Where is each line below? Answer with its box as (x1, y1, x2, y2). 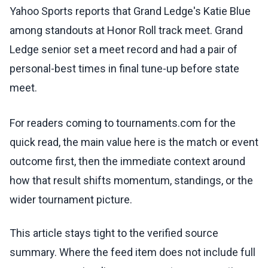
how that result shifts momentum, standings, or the (10, 174, 253, 187)
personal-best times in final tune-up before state (10, 62, 239, 75)
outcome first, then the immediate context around (10, 155, 245, 168)
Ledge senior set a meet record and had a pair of (10, 43, 237, 56)
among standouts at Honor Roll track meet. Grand (10, 24, 243, 37)
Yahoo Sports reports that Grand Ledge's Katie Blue (10, 5, 251, 18)
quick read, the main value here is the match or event (10, 136, 258, 149)
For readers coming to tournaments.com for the (10, 117, 236, 130)
